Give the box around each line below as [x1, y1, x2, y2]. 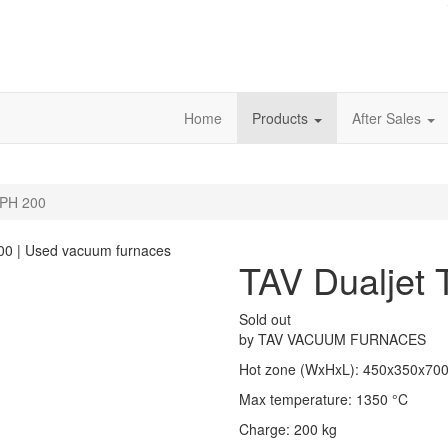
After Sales [352, 108, 425, 129]
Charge [239, 419, 286, 440]
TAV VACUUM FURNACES [258, 329, 426, 350]
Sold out [239, 309, 291, 330]
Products [252, 108, 312, 129]
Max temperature [239, 389, 348, 410]
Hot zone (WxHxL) [239, 359, 355, 380]
